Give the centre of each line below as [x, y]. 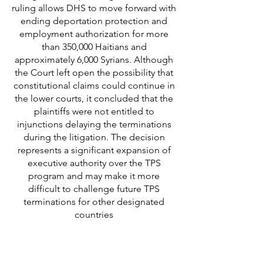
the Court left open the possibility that [94, 73]
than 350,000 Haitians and [94, 47]
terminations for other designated [94, 202]
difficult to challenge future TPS [94, 189]
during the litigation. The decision [94, 137]
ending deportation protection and [94, 21]
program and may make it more [94, 176]
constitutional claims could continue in [94, 85]
